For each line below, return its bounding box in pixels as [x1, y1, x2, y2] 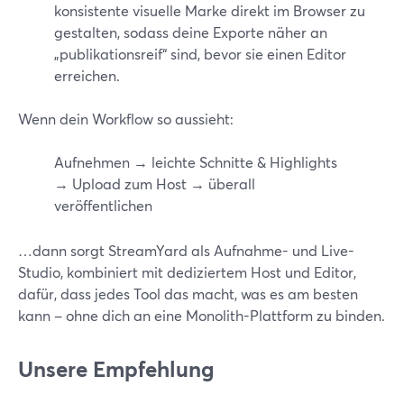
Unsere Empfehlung [18, 354, 214, 383]
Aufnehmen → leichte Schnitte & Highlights [54, 152, 337, 171]
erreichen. [54, 66, 120, 85]
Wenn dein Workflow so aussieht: [18, 109, 234, 128]
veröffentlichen [54, 196, 152, 215]
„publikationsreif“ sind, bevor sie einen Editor [54, 44, 346, 63]
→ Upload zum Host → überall [54, 174, 255, 193]
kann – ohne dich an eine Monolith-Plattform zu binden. [18, 306, 385, 325]
